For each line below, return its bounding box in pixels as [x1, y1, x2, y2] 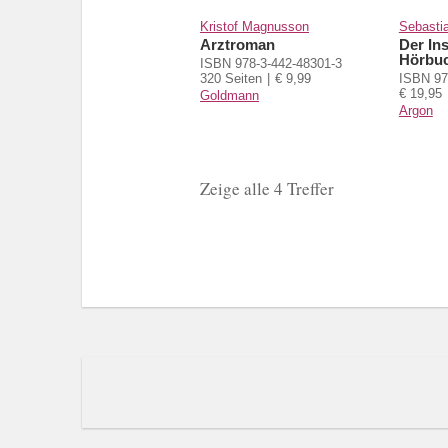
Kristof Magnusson [200, 18, 309, 34]
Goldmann [200, 87, 259, 103]
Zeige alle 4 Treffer [200, 176, 334, 200]
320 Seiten [200, 70, 262, 86]
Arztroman [200, 35, 275, 53]
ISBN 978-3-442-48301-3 [200, 55, 342, 71]
